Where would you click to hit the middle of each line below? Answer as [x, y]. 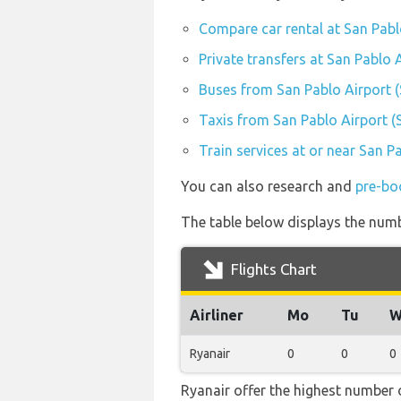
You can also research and [268, 186]
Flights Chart [272, 269]
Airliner [217, 315]
